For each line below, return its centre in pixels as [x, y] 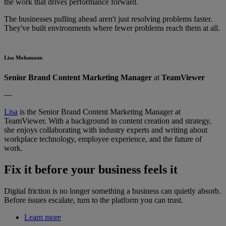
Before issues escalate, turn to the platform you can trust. [94, 200]
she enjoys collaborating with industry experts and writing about [106, 130]
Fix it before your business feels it [91, 170]
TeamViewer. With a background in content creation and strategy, [108, 121]
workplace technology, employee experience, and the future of [103, 139]
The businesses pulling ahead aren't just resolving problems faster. [108, 19]
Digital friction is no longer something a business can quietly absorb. [112, 191]
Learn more [43, 217]
